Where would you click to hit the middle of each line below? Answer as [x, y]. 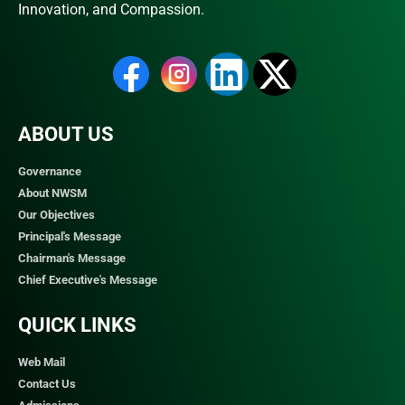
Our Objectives [57, 214]
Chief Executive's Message [88, 279]
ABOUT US [66, 134]
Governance [50, 171]
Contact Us [47, 383]
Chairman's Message [72, 258]
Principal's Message [70, 236]
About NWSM [52, 193]
